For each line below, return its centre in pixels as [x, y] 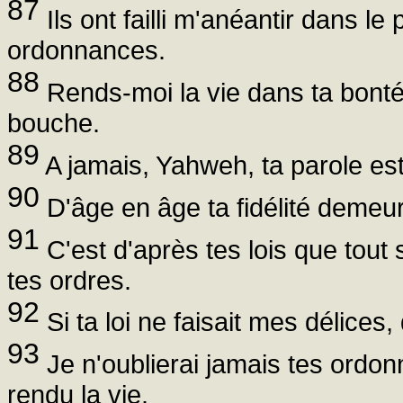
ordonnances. [86, 50]
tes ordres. [69, 280]
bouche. [54, 123]
